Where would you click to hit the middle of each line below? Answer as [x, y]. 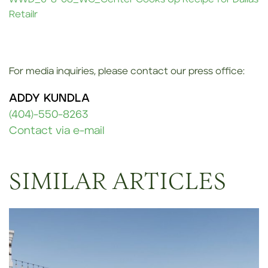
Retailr [23, 14]
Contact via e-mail [57, 131]
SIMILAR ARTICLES [118, 181]
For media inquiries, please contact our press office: [127, 71]
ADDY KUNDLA [49, 99]
